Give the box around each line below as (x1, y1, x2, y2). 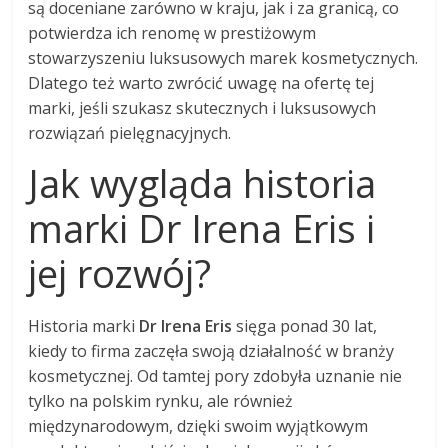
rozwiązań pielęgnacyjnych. (28, 122, 232, 145)
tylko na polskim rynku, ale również (28, 390, 294, 413)
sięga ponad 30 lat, (232, 315, 378, 338)
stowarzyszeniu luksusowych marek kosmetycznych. (28, 47, 419, 70)
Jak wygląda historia (28, 157, 377, 210)
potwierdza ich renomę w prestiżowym (28, 22, 317, 45)
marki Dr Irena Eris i (28, 202, 376, 255)
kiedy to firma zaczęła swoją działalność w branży (28, 340, 395, 363)
